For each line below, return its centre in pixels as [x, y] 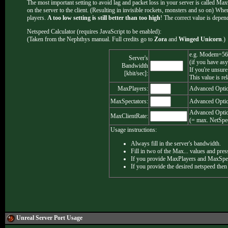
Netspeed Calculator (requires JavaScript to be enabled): [94, 32]
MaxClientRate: [129, 116]
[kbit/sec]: [136, 73]
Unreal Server [35, 218]
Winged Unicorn [200, 39]
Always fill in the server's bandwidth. [176, 144]
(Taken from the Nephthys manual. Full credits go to [91, 39]
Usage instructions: [134, 130]
